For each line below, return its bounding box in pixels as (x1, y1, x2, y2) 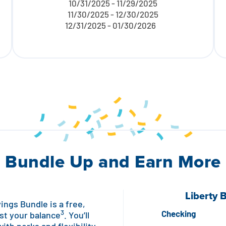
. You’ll (64, 211, 89, 221)
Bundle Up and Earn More (5, 148, 221, 175)
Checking (161, 210, 196, 219)
